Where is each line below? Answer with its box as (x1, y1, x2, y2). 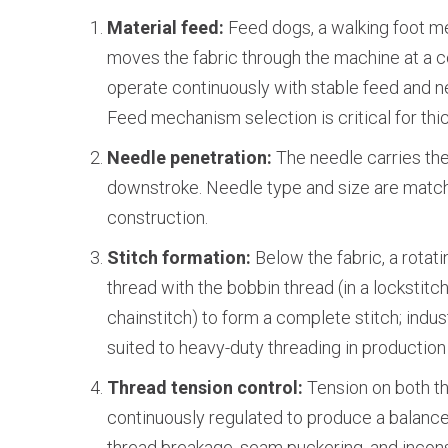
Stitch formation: (107, 247, 255, 268)
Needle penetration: (107, 147, 276, 168)
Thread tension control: (107, 377, 307, 398)
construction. (107, 207, 208, 228)
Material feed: (107, 17, 228, 38)
